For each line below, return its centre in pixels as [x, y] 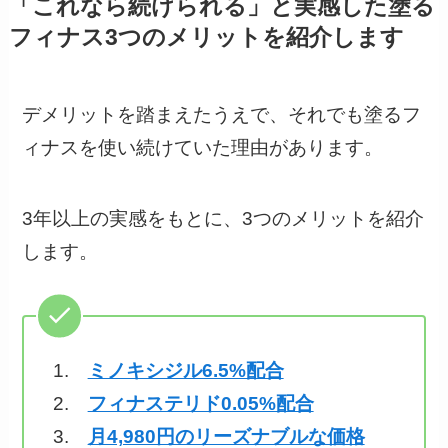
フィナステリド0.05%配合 [200, 404]
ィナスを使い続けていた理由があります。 [203, 148]
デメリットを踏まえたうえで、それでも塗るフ [222, 115]
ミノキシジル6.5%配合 [185, 371]
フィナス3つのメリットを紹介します [206, 37]
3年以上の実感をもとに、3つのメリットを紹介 [223, 218]
